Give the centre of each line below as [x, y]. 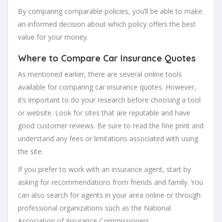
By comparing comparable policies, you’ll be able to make [110, 11]
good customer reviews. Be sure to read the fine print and [111, 126]
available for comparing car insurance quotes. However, [107, 87]
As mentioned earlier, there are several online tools [100, 74]
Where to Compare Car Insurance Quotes [107, 58]
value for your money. [53, 37]
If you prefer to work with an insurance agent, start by [104, 169]
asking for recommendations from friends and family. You [111, 182]
